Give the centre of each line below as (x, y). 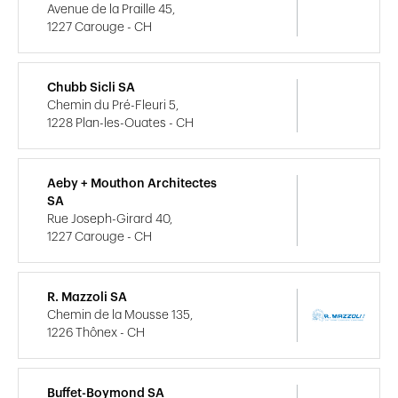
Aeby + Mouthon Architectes (132, 184)
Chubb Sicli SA (91, 88)
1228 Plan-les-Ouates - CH (120, 124)
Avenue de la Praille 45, (111, 10)
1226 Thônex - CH (96, 334)
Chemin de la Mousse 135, (120, 316)
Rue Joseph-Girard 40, (110, 220)
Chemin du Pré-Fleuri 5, (113, 106)
